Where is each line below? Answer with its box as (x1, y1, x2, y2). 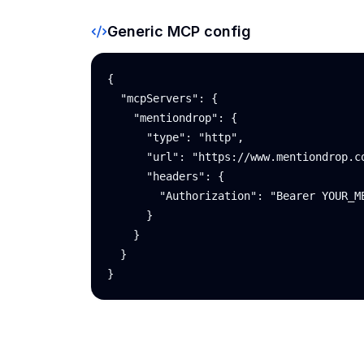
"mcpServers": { (107, 92, 218, 105)
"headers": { (107, 170, 224, 183)
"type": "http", (107, 131, 244, 144)
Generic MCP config (107, 23, 251, 40)
